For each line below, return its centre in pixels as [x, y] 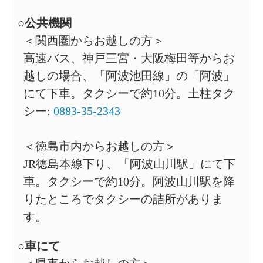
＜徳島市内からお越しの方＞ [100, 146]
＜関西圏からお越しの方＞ [94, 41]
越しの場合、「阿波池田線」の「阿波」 [129, 76]
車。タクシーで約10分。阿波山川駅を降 [129, 181]
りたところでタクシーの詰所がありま [123, 199]
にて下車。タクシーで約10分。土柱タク [129, 93]
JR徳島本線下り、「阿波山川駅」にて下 [129, 164]
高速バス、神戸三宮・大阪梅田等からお [129, 58]
